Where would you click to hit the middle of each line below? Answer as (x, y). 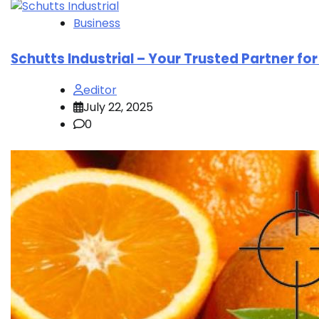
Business (97, 23)
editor (100, 90)
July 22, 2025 (118, 108)
